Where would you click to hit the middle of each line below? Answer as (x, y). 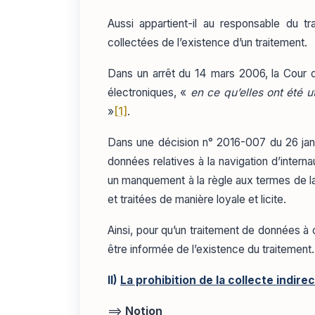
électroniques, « (149, 93)
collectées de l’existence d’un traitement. (207, 42)
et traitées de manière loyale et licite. (197, 200)
